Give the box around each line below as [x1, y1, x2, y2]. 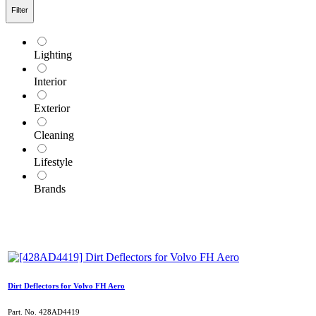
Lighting [34, 48, 72, 61]
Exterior [34, 102, 70, 114]
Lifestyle [34, 155, 73, 168]
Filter [11, 6, 28, 15]
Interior [34, 75, 66, 87]
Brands [34, 182, 66, 195]
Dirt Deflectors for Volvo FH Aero [8, 281, 125, 290]
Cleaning [34, 128, 74, 141]
